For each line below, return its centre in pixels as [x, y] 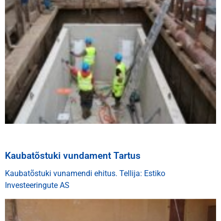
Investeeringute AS [37, 185]
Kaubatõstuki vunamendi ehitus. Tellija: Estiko [85, 173]
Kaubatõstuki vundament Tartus [73, 155]
